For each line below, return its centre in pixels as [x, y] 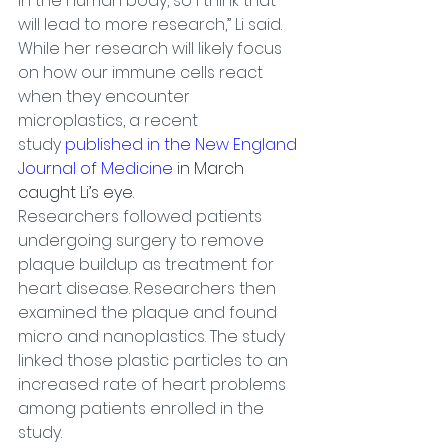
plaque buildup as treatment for [148, 264]
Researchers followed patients [142, 216]
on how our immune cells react [142, 72]
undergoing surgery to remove [143, 240]
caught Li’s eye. [76, 192]
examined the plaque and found [149, 312]
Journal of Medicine [95, 168]
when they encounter [106, 96]
